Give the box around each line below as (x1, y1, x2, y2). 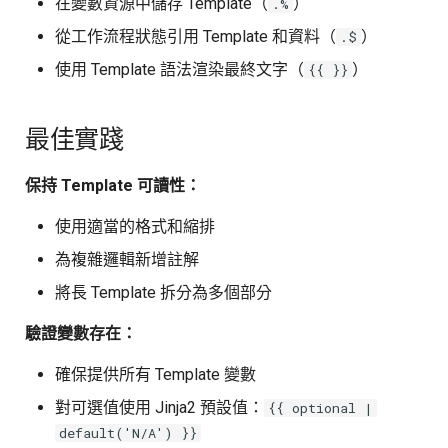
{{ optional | (267, 398, 373, 417)
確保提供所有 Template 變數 (54, 364, 256, 384)
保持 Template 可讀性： (24, 175, 201, 195)
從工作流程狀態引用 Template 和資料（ (54, 26, 336, 46)
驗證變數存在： (24, 323, 137, 343)
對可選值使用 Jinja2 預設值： (54, 397, 264, 417)
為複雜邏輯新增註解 (54, 249, 199, 269)
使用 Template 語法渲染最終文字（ (54, 59, 304, 79)
